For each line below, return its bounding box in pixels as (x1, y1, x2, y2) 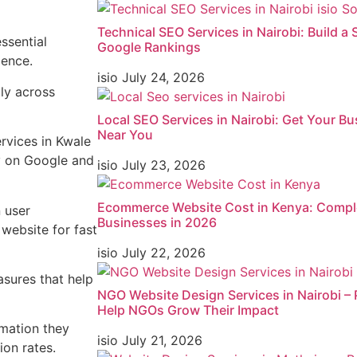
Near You (97, 127, 153, 143)
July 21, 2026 (122, 332, 202, 349)
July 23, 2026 (122, 157, 206, 174)
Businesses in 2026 (97, 214, 217, 231)
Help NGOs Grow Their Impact (97, 302, 279, 319)
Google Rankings (97, 39, 201, 56)
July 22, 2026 (122, 245, 206, 261)
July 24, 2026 (122, 69, 205, 86)
